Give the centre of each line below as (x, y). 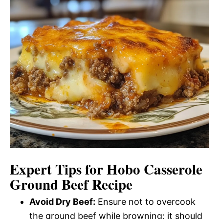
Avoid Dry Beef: (62, 202)
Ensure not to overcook (145, 202)
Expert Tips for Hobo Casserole (106, 169)
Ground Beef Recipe (71, 184)
